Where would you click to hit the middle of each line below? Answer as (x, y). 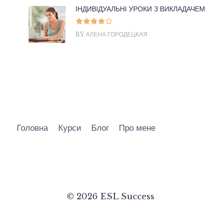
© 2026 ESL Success (110, 197)
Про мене (137, 128)
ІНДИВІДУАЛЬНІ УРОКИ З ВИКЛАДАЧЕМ (140, 9)
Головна (33, 128)
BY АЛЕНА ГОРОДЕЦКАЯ (111, 34)
